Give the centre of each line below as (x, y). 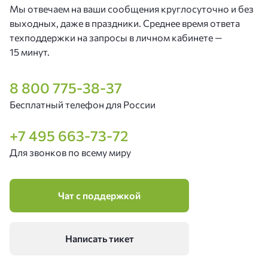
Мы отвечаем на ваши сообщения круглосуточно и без (132, 9)
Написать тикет (99, 238)
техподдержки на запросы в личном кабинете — (116, 37)
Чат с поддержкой (99, 195)
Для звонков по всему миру (70, 152)
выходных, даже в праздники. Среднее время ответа (125, 23)
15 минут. (30, 52)
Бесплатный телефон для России (83, 104)
